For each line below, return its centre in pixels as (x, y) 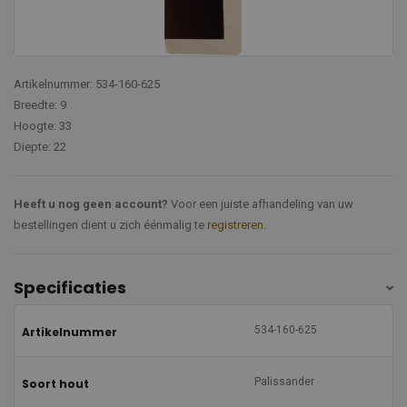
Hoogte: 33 (43, 126)
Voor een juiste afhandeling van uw (261, 204)
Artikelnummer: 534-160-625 (87, 84)
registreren (235, 225)
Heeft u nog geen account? (91, 204)
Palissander (284, 382)
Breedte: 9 (40, 105)
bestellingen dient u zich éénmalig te (110, 225)
